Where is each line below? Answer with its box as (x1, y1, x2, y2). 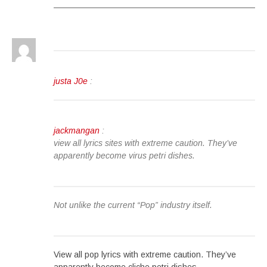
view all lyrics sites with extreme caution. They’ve (54, 138, 237, 148)
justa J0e (54, 76, 88, 86)
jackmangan (54, 126, 100, 135)
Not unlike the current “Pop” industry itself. (54, 200, 212, 210)
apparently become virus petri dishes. (54, 151, 195, 160)
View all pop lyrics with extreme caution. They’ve (54, 250, 236, 259)
